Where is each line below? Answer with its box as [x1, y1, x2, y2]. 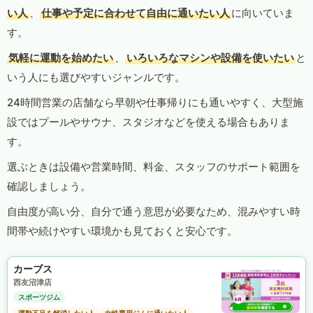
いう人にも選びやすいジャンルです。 [7, 71, 185, 85]
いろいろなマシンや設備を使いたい [126, 51, 294, 65]
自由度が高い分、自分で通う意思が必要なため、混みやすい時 [7, 205, 300, 219]
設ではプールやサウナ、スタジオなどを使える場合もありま [7, 115, 290, 129]
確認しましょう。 [7, 180, 91, 194]
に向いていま [231, 6, 294, 20]
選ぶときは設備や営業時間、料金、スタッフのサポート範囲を [7, 160, 300, 174]
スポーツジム [18, 293, 60, 302]
